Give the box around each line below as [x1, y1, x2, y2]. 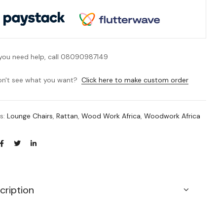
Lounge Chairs [7, 111, 53, 120]
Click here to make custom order [81, 75, 189, 85]
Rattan [56, 111, 78, 120]
